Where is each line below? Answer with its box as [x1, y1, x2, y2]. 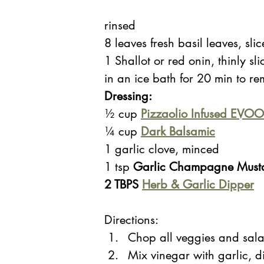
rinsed [104, 18, 139, 34]
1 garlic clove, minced [104, 141, 219, 157]
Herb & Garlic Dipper [142, 177, 254, 193]
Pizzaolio [141, 106, 191, 122]
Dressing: [104, 88, 155, 104]
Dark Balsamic [141, 124, 215, 140]
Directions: [104, 212, 159, 228]
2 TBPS [104, 177, 142, 193]
